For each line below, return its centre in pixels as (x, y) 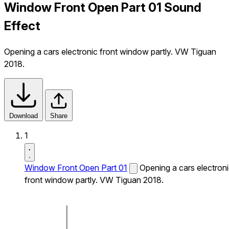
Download (24, 116)
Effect (22, 26)
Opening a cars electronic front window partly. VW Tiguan (110, 51)
